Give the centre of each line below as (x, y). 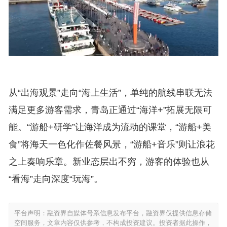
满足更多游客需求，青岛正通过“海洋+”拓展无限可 (110, 110)
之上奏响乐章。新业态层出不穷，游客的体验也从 (109, 162)
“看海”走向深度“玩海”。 (55, 179)
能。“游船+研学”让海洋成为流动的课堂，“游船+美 (110, 127)
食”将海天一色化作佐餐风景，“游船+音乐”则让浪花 (111, 145)
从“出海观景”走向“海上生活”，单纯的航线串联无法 (110, 93)
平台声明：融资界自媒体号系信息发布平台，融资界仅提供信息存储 (113, 213)
